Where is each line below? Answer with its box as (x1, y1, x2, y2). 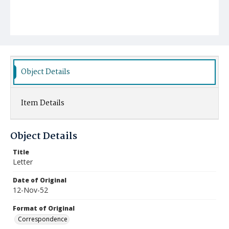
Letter (13, 157, 33, 167)
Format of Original (13, 204, 75, 213)
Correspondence (18, 215, 67, 223)
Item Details (21, 97, 64, 109)
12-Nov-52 (13, 185, 48, 195)
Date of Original (13, 176, 66, 185)
